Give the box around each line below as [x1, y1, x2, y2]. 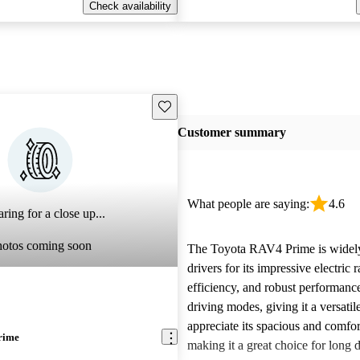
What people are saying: [186, 197, 309, 211]
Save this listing [157, 99, 232, 112]
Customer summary [177, 125, 286, 140]
